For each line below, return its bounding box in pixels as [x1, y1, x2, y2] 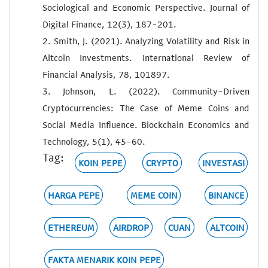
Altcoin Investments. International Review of [42, 51, 249, 63]
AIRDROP [113, 221, 150, 233]
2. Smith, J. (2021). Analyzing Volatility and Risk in [42, 35, 249, 46]
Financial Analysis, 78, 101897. [42, 68, 170, 80]
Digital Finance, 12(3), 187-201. [42, 18, 176, 29]
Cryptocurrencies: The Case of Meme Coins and [42, 102, 249, 113]
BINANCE [208, 189, 245, 200]
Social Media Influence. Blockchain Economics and [42, 118, 249, 130]
